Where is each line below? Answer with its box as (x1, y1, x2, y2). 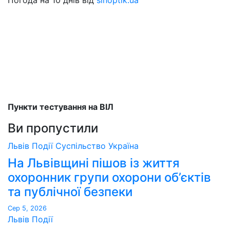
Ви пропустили (8, 120, 98, 136)
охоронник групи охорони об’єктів (8, 169, 211, 185)
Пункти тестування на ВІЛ (8, 101, 113, 112)
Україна (108, 140, 139, 151)
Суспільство (55, 140, 108, 151)
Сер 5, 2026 (8, 204, 47, 212)
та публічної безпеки (8, 184, 132, 199)
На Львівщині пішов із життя (8, 155, 180, 170)
